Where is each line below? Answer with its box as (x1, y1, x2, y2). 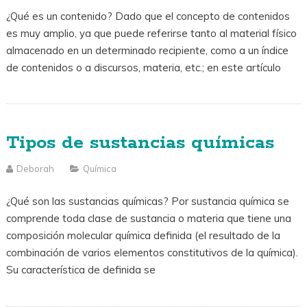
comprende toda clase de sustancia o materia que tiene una (5, 212, 291, 225)
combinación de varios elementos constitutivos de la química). (5, 246, 298, 260)
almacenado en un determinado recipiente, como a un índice (5, 43, 288, 57)
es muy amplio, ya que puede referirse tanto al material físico (5, 26, 297, 40)
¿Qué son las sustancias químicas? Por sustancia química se (5, 195, 289, 208)
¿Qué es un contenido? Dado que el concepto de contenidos (5, 9, 290, 23)
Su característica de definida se (5, 263, 156, 277)
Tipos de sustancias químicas (5, 130, 274, 155)
